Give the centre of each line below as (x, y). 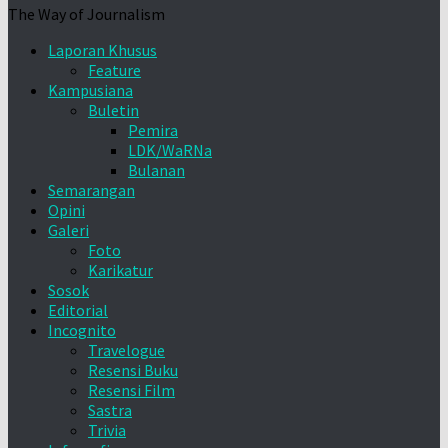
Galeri (68, 230)
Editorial (78, 310)
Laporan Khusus (102, 50)
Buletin (113, 110)
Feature (114, 70)
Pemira (153, 130)
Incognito (82, 330)
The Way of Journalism (86, 14)
